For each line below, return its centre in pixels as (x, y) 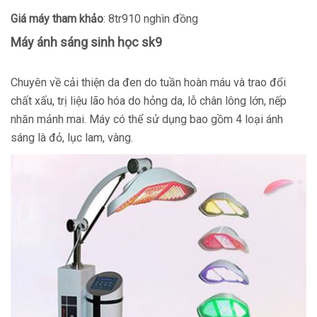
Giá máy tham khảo (57, 19)
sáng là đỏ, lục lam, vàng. (72, 138)
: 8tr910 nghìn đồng (151, 19)
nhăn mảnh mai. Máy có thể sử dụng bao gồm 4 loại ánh (147, 119)
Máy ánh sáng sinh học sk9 (86, 42)
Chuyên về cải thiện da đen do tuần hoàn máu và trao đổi (148, 82)
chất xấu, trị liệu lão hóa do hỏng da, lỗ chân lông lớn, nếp (149, 101)
